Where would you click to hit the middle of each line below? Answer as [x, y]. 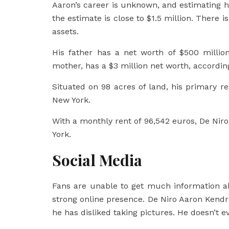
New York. [71, 100]
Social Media [97, 160]
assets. [65, 31]
